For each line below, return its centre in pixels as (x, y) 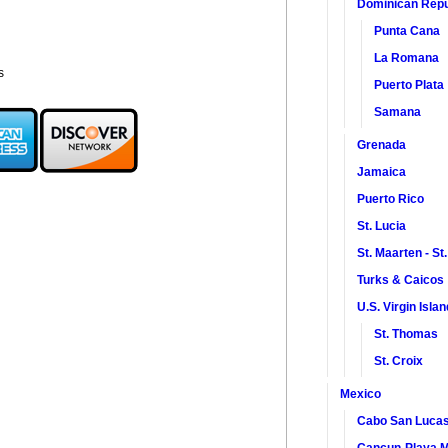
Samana (398, 111)
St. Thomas (406, 333)
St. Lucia (382, 225)
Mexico (361, 393)
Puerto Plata (409, 84)
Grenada (382, 144)
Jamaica (382, 171)
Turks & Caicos (401, 279)
